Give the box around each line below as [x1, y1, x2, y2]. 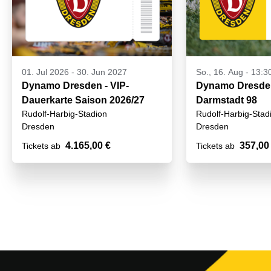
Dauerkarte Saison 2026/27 [22, 95, 145, 106]
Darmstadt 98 [196, 95, 257, 106]
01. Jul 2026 [22, 67, 69, 77]
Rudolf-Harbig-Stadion [22, 109, 107, 119]
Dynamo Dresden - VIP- [22, 80, 129, 91]
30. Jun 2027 [77, 67, 127, 77]
